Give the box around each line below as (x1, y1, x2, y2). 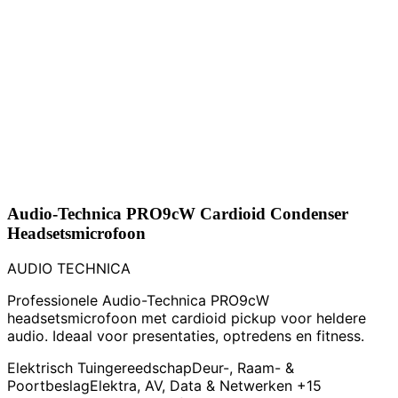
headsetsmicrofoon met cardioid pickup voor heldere (7, 309, 366, 328)
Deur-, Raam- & (192, 359, 294, 378)
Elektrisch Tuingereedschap (7, 359, 192, 378)
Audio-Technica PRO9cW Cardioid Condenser (7, 203, 348, 223)
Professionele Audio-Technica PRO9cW (7, 291, 269, 310)
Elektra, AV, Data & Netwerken (90, 377, 292, 395)
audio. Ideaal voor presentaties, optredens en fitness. (7, 327, 364, 346)
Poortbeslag (7, 377, 90, 395)
